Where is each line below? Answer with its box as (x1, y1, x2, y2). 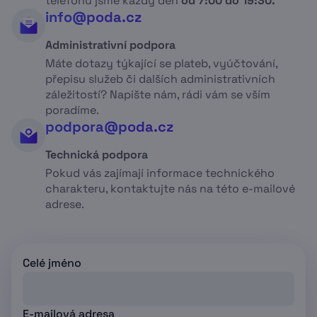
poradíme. (45, 103, 99, 118)
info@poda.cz (45, 8, 142, 27)
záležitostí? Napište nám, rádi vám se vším (45, 87, 270, 103)
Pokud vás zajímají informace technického (45, 166, 275, 181)
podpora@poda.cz (45, 117, 173, 137)
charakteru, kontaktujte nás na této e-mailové (45, 181, 295, 197)
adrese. (45, 197, 84, 212)
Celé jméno (23, 255, 81, 271)
